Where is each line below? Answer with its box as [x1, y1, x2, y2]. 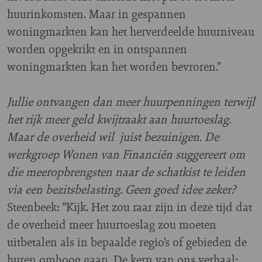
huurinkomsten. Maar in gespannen [7, 5, 186, 23]
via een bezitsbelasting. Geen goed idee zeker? [7, 181, 236, 198]
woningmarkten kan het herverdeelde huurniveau [7, 23, 254, 40]
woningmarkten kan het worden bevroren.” [7, 58, 220, 75]
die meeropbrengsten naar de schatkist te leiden [7, 163, 246, 181]
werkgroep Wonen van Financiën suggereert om [7, 146, 245, 163]
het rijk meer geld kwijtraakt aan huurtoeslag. [7, 111, 231, 128]
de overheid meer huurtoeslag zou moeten [7, 216, 216, 233]
